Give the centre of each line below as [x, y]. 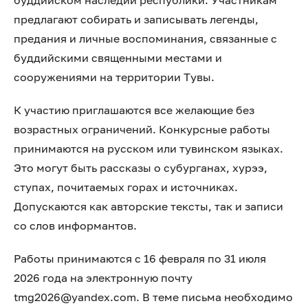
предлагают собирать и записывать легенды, [136, 19]
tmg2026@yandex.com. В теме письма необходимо [153, 297]
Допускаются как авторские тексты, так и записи [148, 206]
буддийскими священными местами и [118, 58]
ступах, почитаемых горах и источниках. [126, 187]
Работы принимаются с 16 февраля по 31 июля [140, 258]
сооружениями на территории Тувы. [114, 77]
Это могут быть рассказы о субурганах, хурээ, [141, 168]
